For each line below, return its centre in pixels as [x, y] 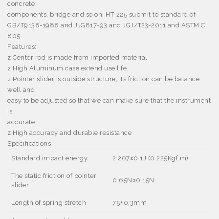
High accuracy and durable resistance [72, 133]
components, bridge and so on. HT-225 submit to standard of [101, 14]
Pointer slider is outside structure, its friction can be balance [106, 79]
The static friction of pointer [54, 176]
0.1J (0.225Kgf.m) [161, 158]
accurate [21, 122]
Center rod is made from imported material [80, 57]
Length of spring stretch [49, 203]
